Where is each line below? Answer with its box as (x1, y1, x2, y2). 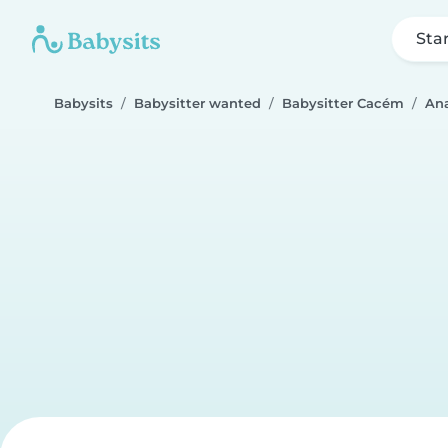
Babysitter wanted (134, 96, 261, 111)
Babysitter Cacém (282, 96, 404, 111)
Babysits (54, 96, 113, 111)
